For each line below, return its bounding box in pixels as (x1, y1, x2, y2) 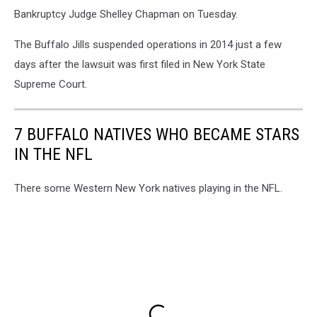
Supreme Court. (14, 77, 87, 91)
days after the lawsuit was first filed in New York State (14, 57, 265, 71)
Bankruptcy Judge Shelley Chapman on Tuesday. (14, 7, 238, 21)
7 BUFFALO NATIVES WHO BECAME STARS (14, 124, 299, 144)
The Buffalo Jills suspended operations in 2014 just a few (14, 38, 282, 51)
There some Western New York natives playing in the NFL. (14, 181, 282, 195)
